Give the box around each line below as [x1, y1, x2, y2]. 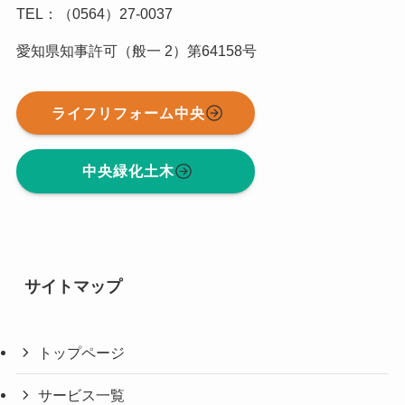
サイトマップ [24, 278, 122, 297]
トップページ [38, 344, 126, 362]
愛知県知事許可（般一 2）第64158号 [15, 42, 257, 59]
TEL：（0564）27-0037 [15, 5, 173, 22]
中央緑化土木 [82, 163, 175, 180]
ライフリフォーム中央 [52, 105, 206, 122]
